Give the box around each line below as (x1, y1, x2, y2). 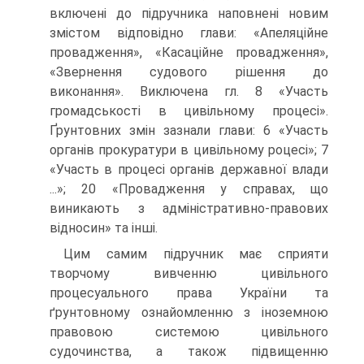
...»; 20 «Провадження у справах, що (50, 181, 328, 197)
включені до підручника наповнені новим (50, 6, 328, 21)
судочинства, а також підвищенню (50, 344, 328, 359)
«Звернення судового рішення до (50, 64, 328, 80)
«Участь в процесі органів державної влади (50, 162, 328, 177)
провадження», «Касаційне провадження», (50, 45, 328, 60)
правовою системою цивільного (50, 324, 328, 340)
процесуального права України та (50, 285, 328, 301)
